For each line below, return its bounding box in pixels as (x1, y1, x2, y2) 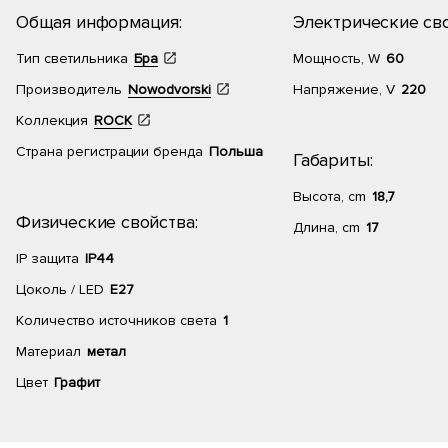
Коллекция (16, 112, 88, 129)
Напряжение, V (293, 81, 395, 98)
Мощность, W (293, 50, 380, 67)
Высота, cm (293, 188, 366, 205)
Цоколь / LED (16, 281, 104, 298)
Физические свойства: (16, 211, 198, 233)
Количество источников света (16, 312, 217, 329)
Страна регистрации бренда (16, 143, 203, 160)
